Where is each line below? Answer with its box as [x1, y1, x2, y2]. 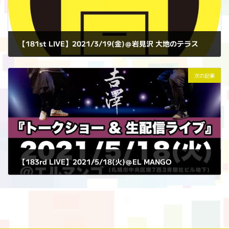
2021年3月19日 [28, 59, 70, 67]
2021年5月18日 [28, 177, 70, 186]
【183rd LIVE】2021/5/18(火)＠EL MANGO [18, 156, 172, 167]
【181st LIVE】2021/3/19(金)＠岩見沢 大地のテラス [18, 38, 198, 49]
